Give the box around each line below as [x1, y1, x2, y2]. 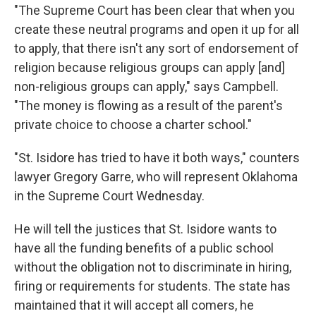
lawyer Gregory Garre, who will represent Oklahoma [14, 169, 298, 184]
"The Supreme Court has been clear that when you [14, 3, 295, 18]
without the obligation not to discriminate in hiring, [14, 260, 291, 274]
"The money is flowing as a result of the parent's [14, 98, 283, 113]
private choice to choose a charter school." [14, 117, 252, 132]
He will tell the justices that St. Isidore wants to [14, 221, 276, 236]
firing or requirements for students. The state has [14, 279, 291, 293]
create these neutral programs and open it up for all [14, 22, 299, 37]
